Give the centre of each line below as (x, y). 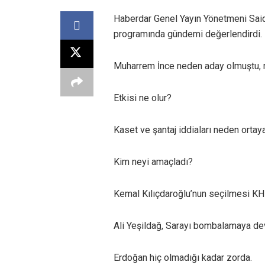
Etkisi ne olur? (143, 98)
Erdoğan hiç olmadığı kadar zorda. (183, 257)
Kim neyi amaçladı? (153, 161)
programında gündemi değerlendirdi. (188, 34)
